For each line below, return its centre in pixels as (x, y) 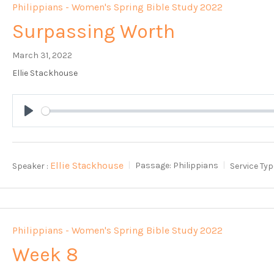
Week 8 (46, 254)
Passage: (154, 166)
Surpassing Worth (94, 32)
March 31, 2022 (43, 56)
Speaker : (31, 166)
